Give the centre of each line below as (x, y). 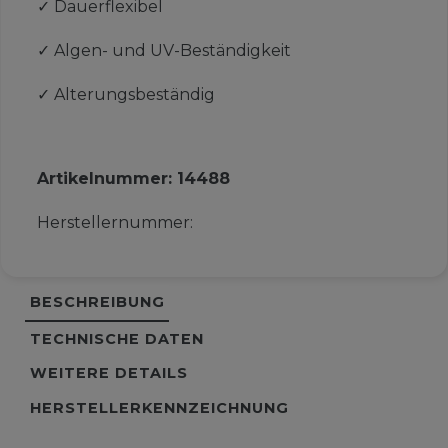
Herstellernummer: (114, 223)
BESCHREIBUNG (97, 302)
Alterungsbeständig (134, 95)
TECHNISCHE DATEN (116, 338)
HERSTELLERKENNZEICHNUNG (159, 408)
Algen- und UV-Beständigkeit (172, 51)
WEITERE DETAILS (108, 373)
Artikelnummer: (106, 179)
